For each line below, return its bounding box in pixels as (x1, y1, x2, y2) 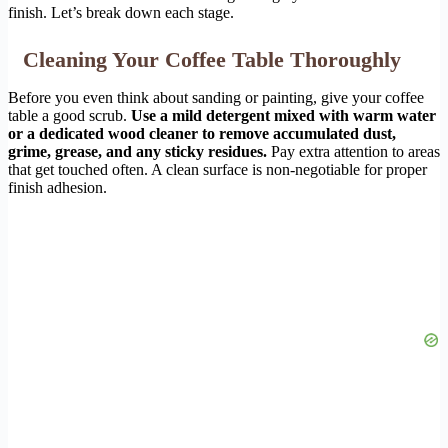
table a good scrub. (8, 107, 131, 125)
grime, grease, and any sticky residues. (8, 143, 267, 161)
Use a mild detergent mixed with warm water (131, 107, 436, 125)
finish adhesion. (8, 179, 107, 197)
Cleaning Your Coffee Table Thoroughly (23, 47, 401, 73)
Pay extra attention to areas (267, 143, 440, 161)
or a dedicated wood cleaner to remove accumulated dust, (8, 125, 396, 143)
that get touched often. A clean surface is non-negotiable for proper (8, 161, 427, 179)
